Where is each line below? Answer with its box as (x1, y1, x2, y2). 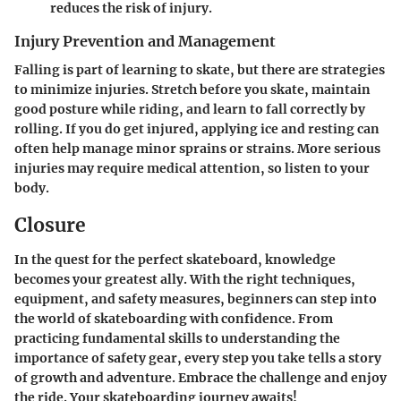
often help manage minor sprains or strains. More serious (14, 141, 380, 157)
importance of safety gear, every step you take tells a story (14, 349, 381, 366)
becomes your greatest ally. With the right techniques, (14, 270, 355, 287)
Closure (14, 213, 86, 237)
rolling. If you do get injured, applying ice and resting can (14, 121, 380, 137)
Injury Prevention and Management (14, 31, 276, 50)
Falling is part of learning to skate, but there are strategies (14, 62, 385, 78)
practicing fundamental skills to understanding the (14, 329, 340, 346)
